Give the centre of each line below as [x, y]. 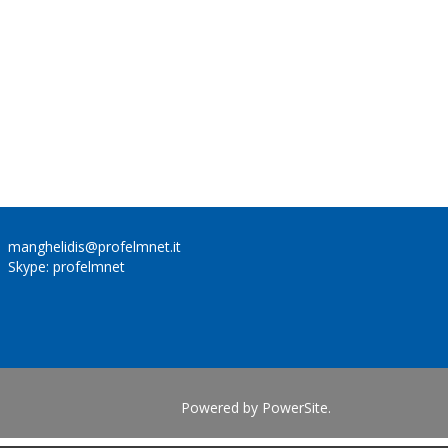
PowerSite [295, 407]
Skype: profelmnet [66, 266]
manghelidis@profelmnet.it [94, 246]
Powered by [221, 407]
